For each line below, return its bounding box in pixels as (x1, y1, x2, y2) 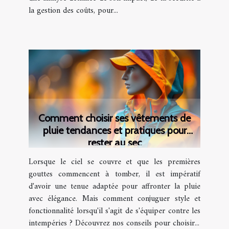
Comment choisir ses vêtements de (38, 112, 191, 125)
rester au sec (87, 136, 142, 149)
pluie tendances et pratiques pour (42, 124, 187, 137)
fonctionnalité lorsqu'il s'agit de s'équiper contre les (29, 204, 200, 219)
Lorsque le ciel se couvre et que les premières (29, 155, 200, 170)
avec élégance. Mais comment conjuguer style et (29, 192, 200, 207)
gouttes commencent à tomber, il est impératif (29, 167, 200, 182)
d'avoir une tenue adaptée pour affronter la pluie (29, 179, 200, 194)
